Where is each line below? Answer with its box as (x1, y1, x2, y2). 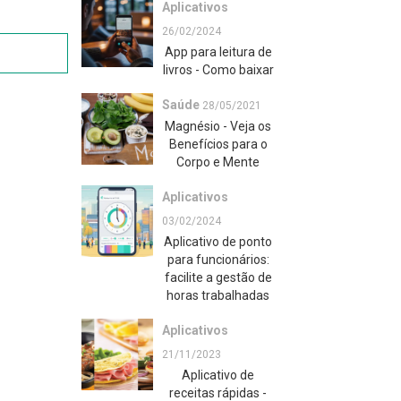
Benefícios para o (168, 137, 268, 151)
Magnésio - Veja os (165, 119, 271, 133)
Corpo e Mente (176, 155, 260, 169)
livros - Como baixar (162, 63, 274, 77)
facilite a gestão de (164, 270, 272, 285)
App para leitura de (164, 45, 272, 59)
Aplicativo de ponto (164, 235, 272, 249)
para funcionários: (166, 252, 269, 267)
